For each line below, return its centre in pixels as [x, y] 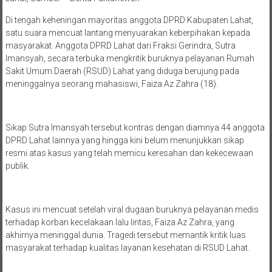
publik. [17, 165]
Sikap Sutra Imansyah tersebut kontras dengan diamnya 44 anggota [135, 127]
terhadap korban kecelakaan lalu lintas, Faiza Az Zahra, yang [120, 222]
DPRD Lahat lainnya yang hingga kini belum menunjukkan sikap [124, 140]
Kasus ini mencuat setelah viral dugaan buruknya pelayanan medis [132, 209]
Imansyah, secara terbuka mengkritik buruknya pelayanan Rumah [130, 58]
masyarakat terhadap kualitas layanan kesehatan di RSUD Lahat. [127, 247]
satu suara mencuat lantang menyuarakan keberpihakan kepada [127, 32]
